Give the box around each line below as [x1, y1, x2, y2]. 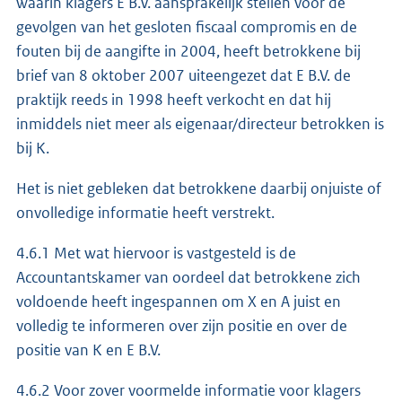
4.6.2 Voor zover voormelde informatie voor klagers [16, 380, 361, 400]
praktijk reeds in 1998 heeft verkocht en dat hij [16, 89, 331, 109]
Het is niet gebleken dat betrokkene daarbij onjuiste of [16, 178, 381, 198]
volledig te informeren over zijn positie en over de [16, 315, 347, 336]
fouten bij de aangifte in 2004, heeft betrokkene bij [16, 40, 361, 61]
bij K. [16, 137, 49, 158]
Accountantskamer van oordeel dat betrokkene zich [16, 267, 361, 287]
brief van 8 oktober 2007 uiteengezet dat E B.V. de [16, 65, 351, 85]
